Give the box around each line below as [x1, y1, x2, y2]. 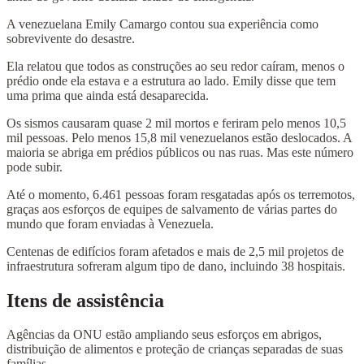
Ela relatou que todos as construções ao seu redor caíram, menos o [6, 58, 344, 73]
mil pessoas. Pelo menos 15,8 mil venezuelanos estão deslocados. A [6, 130, 352, 145]
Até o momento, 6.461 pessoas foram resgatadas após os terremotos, [6, 187, 355, 201]
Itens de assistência [6, 289, 164, 311]
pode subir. [6, 159, 63, 174]
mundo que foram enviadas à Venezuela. [6, 216, 214, 231]
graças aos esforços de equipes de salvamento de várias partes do [6, 201, 337, 216]
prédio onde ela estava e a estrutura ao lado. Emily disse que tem [6, 73, 336, 88]
